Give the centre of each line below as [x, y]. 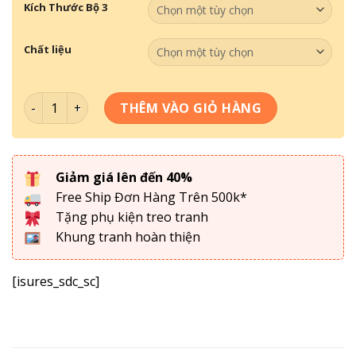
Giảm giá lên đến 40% [124, 178]
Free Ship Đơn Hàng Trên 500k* [150, 197]
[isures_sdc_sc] [56, 282]
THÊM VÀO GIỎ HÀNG [191, 108]
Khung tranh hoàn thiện [126, 237]
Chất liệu [48, 50]
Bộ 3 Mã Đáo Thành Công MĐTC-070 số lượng [153, 101]
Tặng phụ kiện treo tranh [130, 217]
